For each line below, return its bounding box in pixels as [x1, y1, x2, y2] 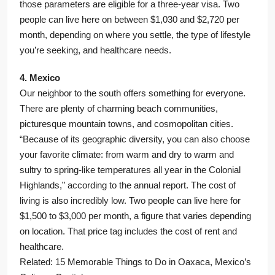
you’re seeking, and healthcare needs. [20, 45, 171, 56]
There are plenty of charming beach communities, [20, 103, 218, 114]
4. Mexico [20, 72, 60, 83]
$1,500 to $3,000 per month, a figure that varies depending [20, 211, 251, 222]
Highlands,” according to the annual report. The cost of [20, 180, 236, 191]
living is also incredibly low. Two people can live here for [20, 195, 241, 206]
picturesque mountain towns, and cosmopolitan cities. [20, 118, 233, 130]
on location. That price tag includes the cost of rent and [20, 226, 237, 237]
